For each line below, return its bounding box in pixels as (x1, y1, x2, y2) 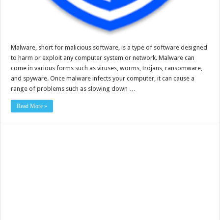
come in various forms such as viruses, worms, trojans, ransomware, (11, 64, 203, 72)
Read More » (17, 103, 48, 110)
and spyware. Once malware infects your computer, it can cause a (11, 75, 195, 82)
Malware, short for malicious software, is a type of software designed (11, 44, 208, 52)
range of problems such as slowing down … (11, 85, 136, 93)
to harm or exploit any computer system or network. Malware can (11, 54, 195, 62)
